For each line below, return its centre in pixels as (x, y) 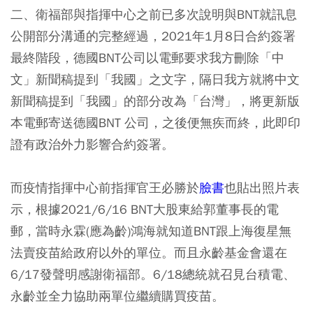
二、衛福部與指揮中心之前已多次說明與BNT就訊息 (154, 15)
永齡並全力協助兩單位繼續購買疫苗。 (117, 296)
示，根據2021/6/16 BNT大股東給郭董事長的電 (145, 210)
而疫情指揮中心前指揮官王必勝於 (105, 188)
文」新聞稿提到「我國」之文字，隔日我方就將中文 (155, 80)
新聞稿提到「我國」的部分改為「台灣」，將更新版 (155, 101)
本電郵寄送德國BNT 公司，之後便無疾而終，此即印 (155, 123)
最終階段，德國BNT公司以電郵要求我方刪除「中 (147, 58)
